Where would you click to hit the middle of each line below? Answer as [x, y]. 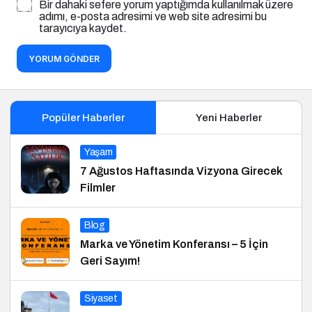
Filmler [98, 187]
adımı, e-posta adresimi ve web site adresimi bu [153, 16]
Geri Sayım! [110, 260]
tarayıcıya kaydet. [83, 28]
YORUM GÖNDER [64, 58]
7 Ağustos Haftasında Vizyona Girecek [181, 171]
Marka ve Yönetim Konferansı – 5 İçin [174, 244]
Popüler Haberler [83, 117]
